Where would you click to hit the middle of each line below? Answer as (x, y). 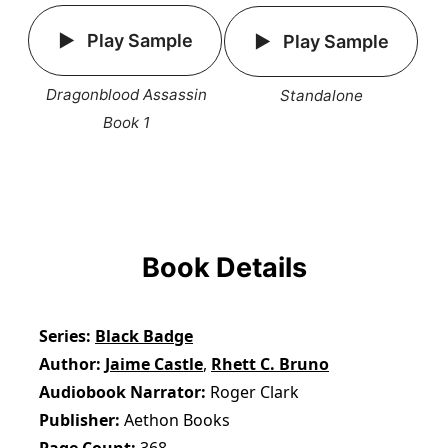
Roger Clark (255, 392)
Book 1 (126, 122)
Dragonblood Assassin (126, 94)
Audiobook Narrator (120, 392)
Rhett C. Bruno (270, 364)
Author (68, 364)
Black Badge (144, 336)
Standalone (322, 95)
